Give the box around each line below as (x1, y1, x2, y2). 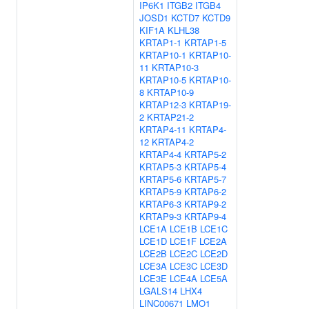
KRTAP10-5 (139, 73, 186, 86)
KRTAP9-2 (184, 197, 226, 210)
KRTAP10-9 (147, 86, 194, 99)
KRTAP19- (189, 98, 231, 111)
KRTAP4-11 (139, 123, 186, 136)
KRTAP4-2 (152, 135, 194, 148)
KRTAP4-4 (139, 148, 181, 161)
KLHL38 (168, 23, 199, 37)
